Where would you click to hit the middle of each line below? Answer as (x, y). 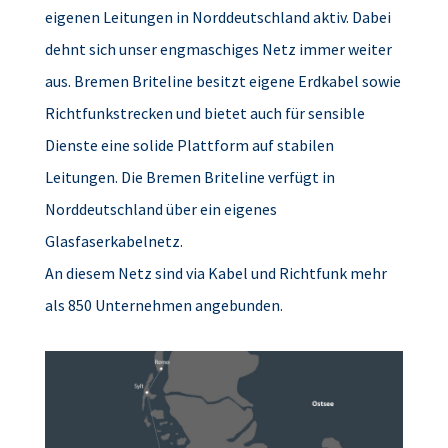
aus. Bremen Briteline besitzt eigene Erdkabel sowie (222, 81)
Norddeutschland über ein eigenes (160, 209)
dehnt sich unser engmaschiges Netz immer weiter (218, 49)
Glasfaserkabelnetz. (113, 241)
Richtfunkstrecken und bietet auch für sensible (204, 113)
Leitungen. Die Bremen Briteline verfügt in (189, 177)
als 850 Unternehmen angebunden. (163, 305)
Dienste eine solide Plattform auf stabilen (189, 145)
